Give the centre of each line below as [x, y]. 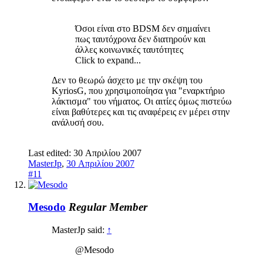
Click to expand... [108, 60]
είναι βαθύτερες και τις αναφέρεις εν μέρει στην [141, 112]
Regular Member [108, 207]
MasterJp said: [79, 230]
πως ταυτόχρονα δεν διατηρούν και [140, 39]
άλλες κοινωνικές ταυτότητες [129, 49]
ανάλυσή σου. [78, 122]
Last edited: [51, 153]
